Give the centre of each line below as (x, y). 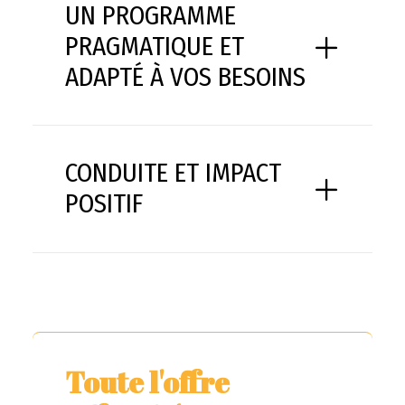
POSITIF (104, 204)
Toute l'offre (147, 382)
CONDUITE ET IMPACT (173, 173)
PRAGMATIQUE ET (155, 47)
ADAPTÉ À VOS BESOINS (185, 77)
